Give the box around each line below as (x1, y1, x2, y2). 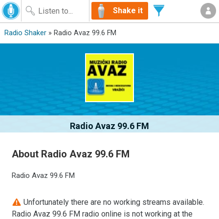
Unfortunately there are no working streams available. (22, 197, 205, 207)
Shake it (113, 6, 143, 15)
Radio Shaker (4, 29, 46, 37)
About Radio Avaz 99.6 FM (12, 148, 130, 160)
